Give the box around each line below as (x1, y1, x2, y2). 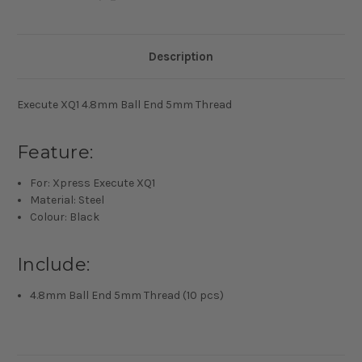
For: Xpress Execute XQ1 (30, 176, 156, 191)
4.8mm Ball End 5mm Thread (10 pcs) (30, 288, 225, 303)
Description (149, 49, 213, 65)
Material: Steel (30, 193, 105, 208)
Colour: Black (30, 210, 100, 225)
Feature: (17, 141, 93, 164)
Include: (17, 254, 90, 276)
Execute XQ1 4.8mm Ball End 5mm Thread (17, 98, 232, 112)
